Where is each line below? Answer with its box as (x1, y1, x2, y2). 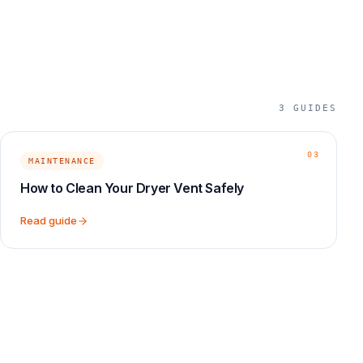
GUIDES (293, 103, 337, 113)
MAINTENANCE (28, 156, 96, 165)
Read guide (20, 214, 77, 227)
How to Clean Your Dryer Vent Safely (20, 180, 244, 196)
